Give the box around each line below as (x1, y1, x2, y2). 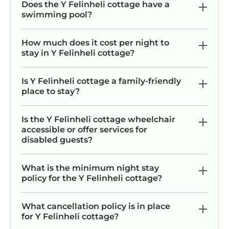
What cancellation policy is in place (21, 201, 170, 211)
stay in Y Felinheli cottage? (21, 48, 134, 58)
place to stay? (21, 86, 80, 96)
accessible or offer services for (21, 124, 147, 134)
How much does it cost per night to (21, 37, 169, 48)
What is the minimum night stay (21, 163, 159, 173)
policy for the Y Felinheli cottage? (21, 173, 162, 183)
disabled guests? (21, 134, 93, 145)
